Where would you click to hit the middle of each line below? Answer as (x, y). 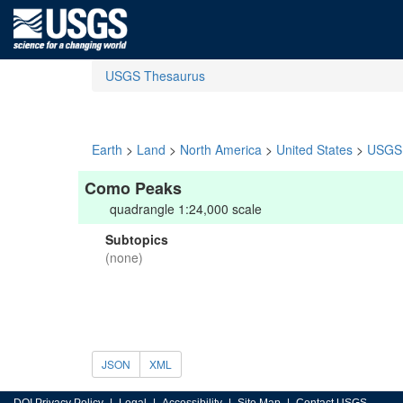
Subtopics (137, 239)
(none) (124, 257)
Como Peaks (133, 188)
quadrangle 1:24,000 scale (186, 209)
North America (221, 149)
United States (314, 149)
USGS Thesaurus (155, 76)
